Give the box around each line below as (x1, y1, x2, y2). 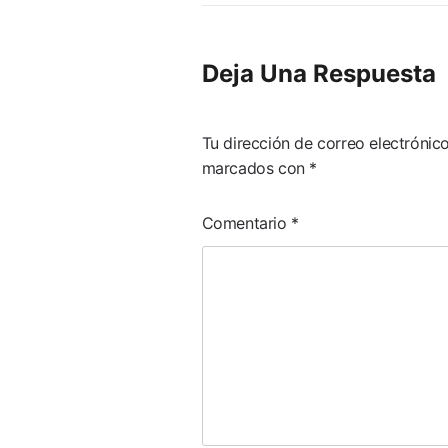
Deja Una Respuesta (201, 58, 436, 88)
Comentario (201, 212, 292, 233)
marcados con (201, 157, 310, 178)
